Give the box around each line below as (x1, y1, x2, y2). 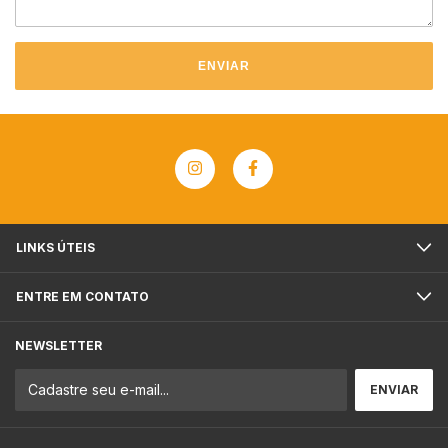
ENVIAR (198, 58, 250, 73)
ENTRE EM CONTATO (16, 288, 149, 304)
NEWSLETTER (15, 337, 102, 353)
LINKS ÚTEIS (16, 239, 95, 255)
